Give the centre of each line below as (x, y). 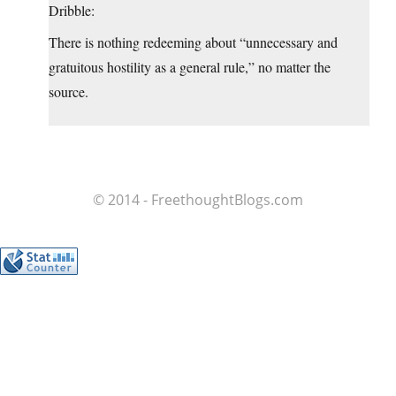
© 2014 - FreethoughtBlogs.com (198, 200)
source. (69, 92)
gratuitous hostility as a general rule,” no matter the (190, 67)
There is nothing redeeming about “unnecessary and (193, 42)
